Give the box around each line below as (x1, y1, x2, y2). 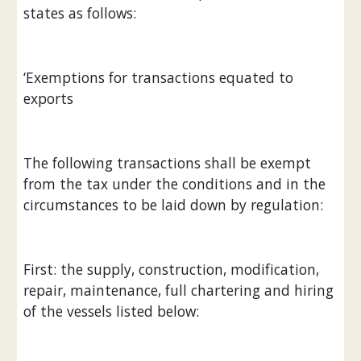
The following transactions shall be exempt (23, 153, 312, 172)
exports (23, 89, 74, 108)
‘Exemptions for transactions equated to (23, 68, 294, 87)
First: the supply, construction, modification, (23, 259, 320, 279)
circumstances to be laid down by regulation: (23, 195, 324, 214)
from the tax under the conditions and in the (23, 174, 326, 193)
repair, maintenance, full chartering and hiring (23, 280, 334, 300)
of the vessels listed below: (23, 301, 200, 321)
